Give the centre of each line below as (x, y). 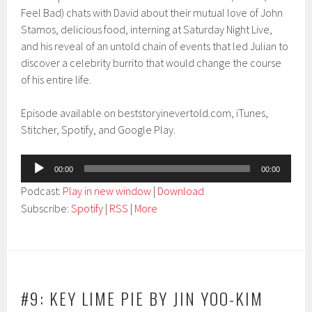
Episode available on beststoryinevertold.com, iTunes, (145, 113)
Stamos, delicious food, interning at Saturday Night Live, (147, 29)
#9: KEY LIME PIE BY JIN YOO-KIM (142, 298)
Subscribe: (46, 208)
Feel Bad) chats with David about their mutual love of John (152, 13)
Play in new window (107, 191)
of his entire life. (56, 79)
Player (35, 179)
